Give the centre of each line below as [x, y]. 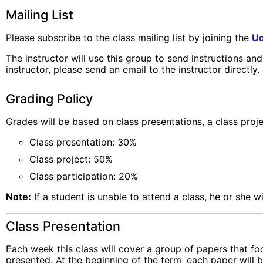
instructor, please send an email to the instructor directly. [133, 70]
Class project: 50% [71, 159]
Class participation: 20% [84, 176]
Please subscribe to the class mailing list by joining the [129, 38]
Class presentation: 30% [83, 142]
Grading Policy [49, 98]
